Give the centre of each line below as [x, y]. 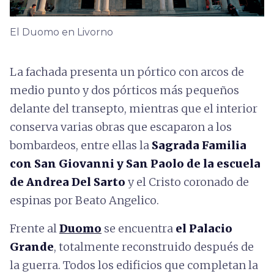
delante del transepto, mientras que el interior [134, 108]
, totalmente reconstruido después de [154, 246]
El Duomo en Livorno [61, 32]
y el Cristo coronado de [187, 182]
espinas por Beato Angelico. [84, 200]
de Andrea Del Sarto [68, 182]
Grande [32, 246]
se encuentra [139, 228]
